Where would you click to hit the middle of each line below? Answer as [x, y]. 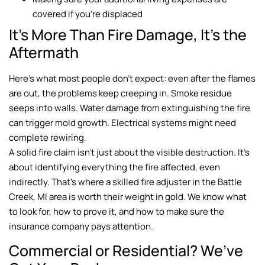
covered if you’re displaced [88, 14]
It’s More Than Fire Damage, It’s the [128, 34]
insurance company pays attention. [81, 226]
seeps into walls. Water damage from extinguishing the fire [130, 108]
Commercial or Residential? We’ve [126, 250]
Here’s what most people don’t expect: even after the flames [132, 78]
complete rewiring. [48, 137]
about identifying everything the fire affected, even [114, 167]
